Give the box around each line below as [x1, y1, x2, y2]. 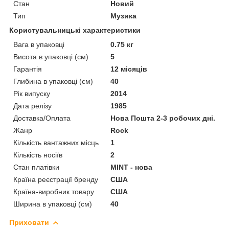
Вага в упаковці [13, 40, 64, 49]
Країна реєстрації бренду [13, 175, 98, 184]
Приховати [9, 218, 49, 226]
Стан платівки [13, 163, 59, 171]
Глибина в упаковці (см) [13, 77, 93, 85]
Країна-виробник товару [13, 187, 94, 196]
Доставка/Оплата [13, 113, 71, 122]
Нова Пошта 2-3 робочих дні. [110, 113, 216, 122]
